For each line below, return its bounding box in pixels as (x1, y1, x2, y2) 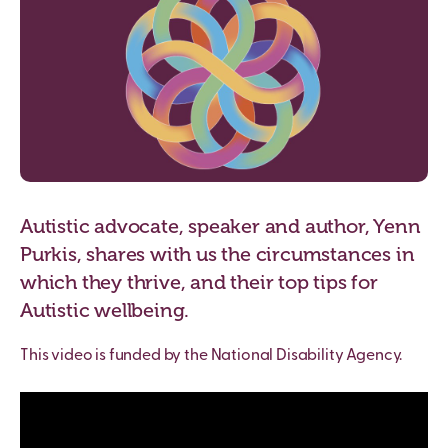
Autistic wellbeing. (20, 298, 190, 323)
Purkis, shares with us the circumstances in (20, 242, 415, 267)
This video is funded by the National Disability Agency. (20, 348, 403, 365)
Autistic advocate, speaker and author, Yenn (20, 214, 421, 239)
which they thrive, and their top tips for (20, 270, 378, 295)
